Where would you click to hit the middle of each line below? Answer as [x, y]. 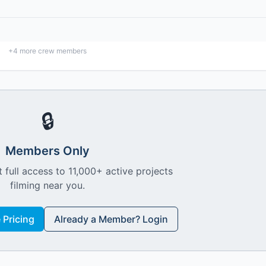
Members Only [47, 151]
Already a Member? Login [111, 219]
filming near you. [47, 185]
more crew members [52, 51]
